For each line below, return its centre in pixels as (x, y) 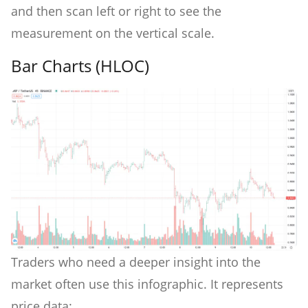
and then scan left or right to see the (116, 11)
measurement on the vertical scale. (114, 33)
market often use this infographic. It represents (147, 284)
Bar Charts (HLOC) (80, 65)
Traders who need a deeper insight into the (136, 262)
